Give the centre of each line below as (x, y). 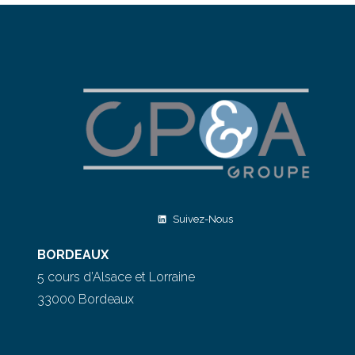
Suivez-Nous (202, 219)
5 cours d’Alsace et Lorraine (116, 277)
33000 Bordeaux (86, 299)
